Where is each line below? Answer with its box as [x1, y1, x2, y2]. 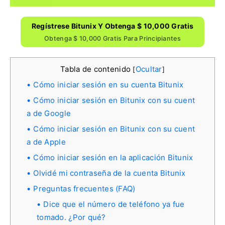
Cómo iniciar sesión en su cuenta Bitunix [33, 79, 184, 89]
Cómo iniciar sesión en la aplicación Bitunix [33, 152, 193, 162]
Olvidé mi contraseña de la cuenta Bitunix [33, 168, 186, 178]
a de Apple [27, 137, 66, 147]
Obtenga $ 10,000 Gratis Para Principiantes [44, 34, 181, 42]
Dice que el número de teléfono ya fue [43, 199, 185, 209]
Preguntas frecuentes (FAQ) [33, 183, 136, 193]
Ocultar [135, 64, 162, 74]
